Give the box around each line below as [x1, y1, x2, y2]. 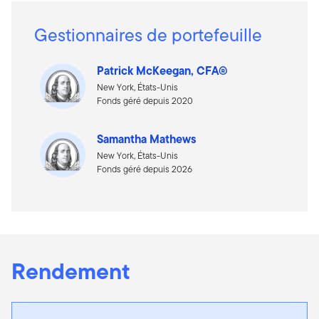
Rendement [11, 253, 130, 288]
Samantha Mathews [97, 130, 197, 147]
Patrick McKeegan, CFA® [97, 61, 228, 79]
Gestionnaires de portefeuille [34, 21, 262, 48]
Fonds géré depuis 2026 [97, 162, 192, 176]
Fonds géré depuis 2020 [97, 93, 193, 108]
